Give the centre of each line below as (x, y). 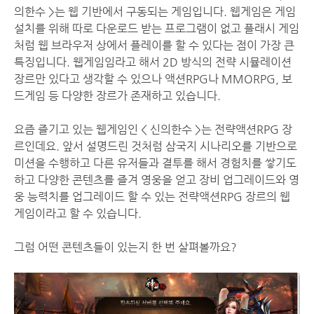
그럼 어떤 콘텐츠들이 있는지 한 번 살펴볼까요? (125, 247)
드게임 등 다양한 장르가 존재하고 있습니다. (117, 96)
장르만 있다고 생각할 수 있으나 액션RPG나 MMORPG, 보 (153, 79)
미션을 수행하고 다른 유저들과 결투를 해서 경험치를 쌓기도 (155, 163)
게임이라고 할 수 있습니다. (78, 214)
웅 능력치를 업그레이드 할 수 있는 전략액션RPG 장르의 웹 (152, 197)
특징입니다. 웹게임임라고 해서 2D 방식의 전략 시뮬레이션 (153, 62)
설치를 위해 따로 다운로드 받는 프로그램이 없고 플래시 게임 (157, 29)
